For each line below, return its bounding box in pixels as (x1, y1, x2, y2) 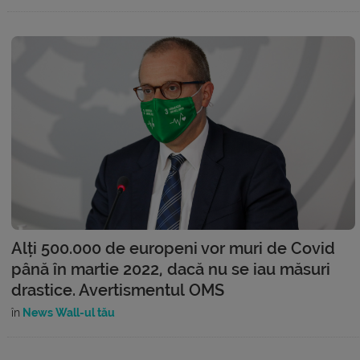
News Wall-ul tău (20, 306, 115, 319)
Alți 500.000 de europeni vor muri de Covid (11, 239, 335, 258)
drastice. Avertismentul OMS (11, 280, 224, 300)
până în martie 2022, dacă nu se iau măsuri (11, 260, 330, 279)
